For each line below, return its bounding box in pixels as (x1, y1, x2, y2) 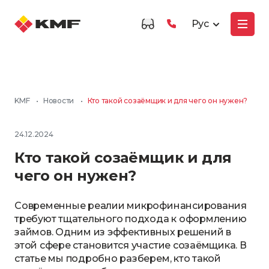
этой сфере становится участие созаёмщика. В (14, 240, 247, 251)
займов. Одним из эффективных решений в (14, 226, 231, 238)
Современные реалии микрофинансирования (14, 200, 247, 211)
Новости (43, 96, 74, 105)
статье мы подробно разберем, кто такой (14, 253, 221, 264)
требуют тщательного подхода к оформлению (14, 213, 247, 225)
